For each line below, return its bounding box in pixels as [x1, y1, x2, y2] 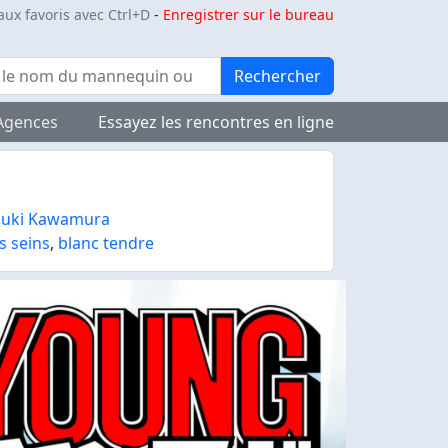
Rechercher [234, 65, 321, 87]
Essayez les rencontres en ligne [98, 111, 334, 133]
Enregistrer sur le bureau [163, 5, 334, 24]
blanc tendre [58, 232, 155, 254]
